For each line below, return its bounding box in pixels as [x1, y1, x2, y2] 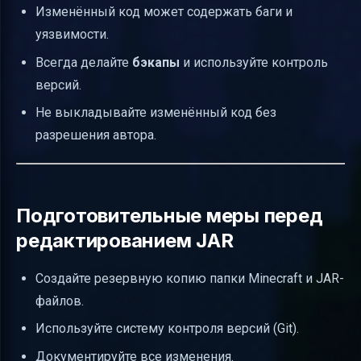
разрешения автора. [35, 127, 156, 143]
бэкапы [132, 54, 180, 70]
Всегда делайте [35, 54, 132, 70]
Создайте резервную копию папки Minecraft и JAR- [35, 270, 344, 286]
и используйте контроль [180, 54, 328, 70]
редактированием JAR [16, 228, 234, 252]
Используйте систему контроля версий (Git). [35, 321, 299, 337]
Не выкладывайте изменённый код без [35, 104, 276, 120]
